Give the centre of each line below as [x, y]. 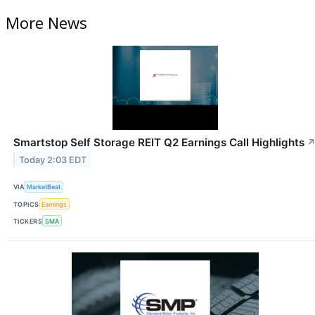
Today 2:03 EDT [53, 160]
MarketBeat [44, 187]
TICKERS [28, 221]
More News [46, 22]
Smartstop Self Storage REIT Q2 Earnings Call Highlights [159, 142]
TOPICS [26, 204]
